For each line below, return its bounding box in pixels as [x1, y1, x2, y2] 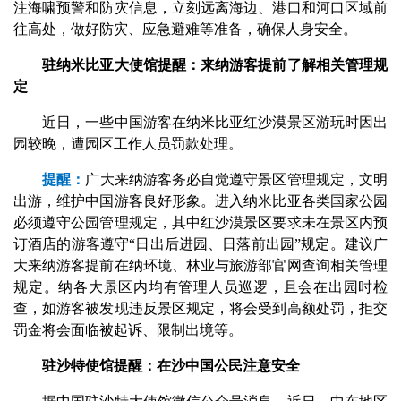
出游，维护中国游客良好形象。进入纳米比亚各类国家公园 [13, 193, 388, 209]
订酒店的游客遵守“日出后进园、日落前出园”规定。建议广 [13, 236, 388, 252]
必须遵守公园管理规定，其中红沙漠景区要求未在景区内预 [13, 215, 388, 230]
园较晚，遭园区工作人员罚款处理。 [13, 136, 243, 151]
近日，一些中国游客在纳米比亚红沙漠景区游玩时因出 [13, 115, 388, 130]
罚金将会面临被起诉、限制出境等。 [13, 322, 243, 337]
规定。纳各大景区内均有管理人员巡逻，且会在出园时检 [13, 279, 388, 294]
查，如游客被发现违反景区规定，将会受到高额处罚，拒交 [13, 301, 388, 316]
